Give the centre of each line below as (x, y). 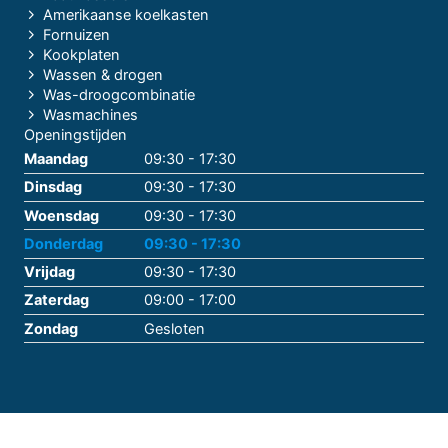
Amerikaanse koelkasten (125, 15)
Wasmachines (90, 115)
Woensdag (61, 215)
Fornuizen (76, 35)
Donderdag (63, 243)
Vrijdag (49, 272)
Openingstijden (75, 135)
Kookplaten (81, 55)
